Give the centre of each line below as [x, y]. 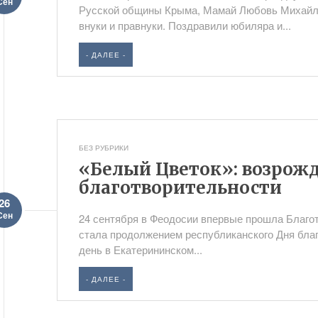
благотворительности [181, 188]
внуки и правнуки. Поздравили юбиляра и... [185, 25]
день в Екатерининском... [141, 250]
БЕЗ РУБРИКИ [104, 148]
